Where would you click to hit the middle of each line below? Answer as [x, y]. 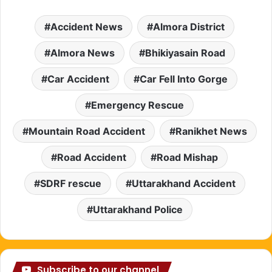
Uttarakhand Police [138, 209]
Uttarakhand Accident [183, 183]
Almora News [82, 53]
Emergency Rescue [138, 105]
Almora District [189, 26]
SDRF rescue [70, 183]
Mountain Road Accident [87, 131]
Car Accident [78, 79]
